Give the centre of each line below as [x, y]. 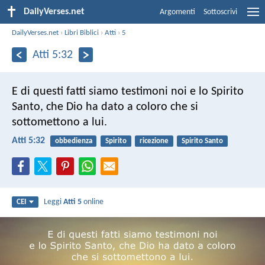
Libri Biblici [82, 33]
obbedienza [73, 141]
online [93, 202]
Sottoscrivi [220, 12]
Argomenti [177, 12]
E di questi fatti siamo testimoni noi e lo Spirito [128, 91]
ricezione [154, 141]
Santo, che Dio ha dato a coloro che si [105, 107]
